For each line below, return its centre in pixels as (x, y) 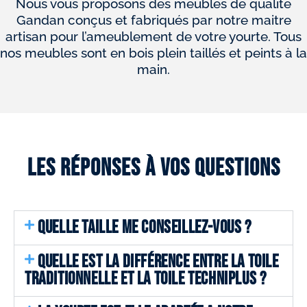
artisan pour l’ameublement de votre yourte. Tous (153, 36)
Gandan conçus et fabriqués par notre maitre (153, 20)
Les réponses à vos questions (153, 168)
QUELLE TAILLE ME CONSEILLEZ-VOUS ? (145, 228)
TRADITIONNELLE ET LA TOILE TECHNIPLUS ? (146, 279)
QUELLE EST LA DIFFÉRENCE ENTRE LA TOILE (158, 262)
